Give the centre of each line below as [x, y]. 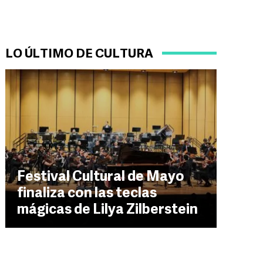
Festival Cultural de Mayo [101, 177]
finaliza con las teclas [87, 194]
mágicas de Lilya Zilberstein [107, 210]
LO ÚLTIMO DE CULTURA [79, 54]
